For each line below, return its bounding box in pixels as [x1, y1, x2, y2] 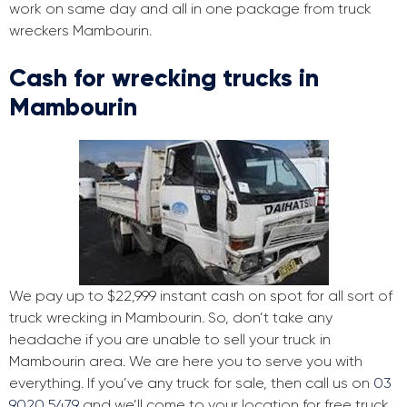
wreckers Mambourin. [9, 22, 152, 40]
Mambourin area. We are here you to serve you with [9, 352, 362, 371]
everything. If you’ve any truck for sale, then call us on [9, 374, 373, 392]
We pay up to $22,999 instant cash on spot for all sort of [9, 287, 392, 305]
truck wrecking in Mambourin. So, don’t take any [9, 309, 333, 327]
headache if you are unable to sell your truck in [9, 331, 331, 349]
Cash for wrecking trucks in [9, 63, 319, 94]
